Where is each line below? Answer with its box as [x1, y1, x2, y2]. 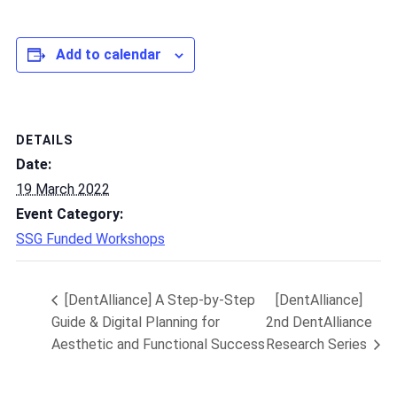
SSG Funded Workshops [16, 230, 165, 247]
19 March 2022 [16, 180, 110, 198]
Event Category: [16, 205, 123, 222]
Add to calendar [56, 46, 161, 63]
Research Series [265, 335, 370, 353]
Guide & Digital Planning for [51, 314, 220, 331]
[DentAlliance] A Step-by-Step [61, 292, 255, 309]
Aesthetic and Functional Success [51, 335, 265, 353]
